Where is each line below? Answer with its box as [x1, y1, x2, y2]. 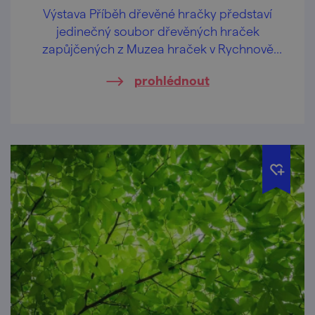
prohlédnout [134, 72, 210, 87]
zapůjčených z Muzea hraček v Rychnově [41, 40, 274, 56]
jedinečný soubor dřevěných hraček [56, 22, 259, 38]
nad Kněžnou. [119, 58, 196, 73]
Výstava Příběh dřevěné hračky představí [43, 5, 272, 20]
